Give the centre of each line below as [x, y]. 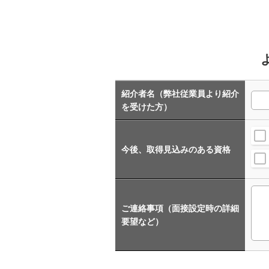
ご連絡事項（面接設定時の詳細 [180, 208]
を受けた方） [147, 107]
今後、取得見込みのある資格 [176, 149]
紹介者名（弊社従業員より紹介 [180, 93]
